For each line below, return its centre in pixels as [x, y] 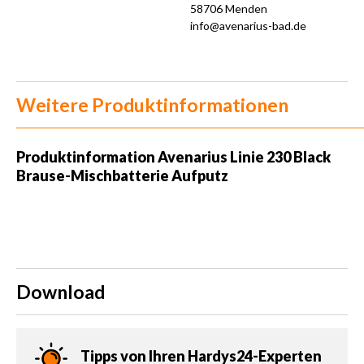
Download [61, 292]
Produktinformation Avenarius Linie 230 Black [173, 157]
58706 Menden [229, 9]
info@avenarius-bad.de [248, 26]
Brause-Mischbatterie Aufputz [122, 176]
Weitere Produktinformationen [152, 105]
